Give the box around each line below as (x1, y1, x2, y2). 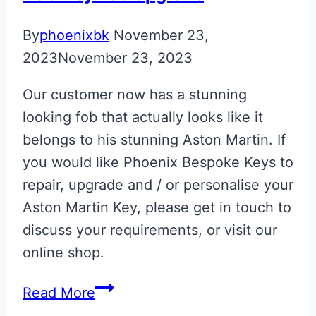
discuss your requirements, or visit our (23, 221, 277, 238)
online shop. (23, 243, 104, 261)
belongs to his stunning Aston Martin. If (23, 130, 286, 148)
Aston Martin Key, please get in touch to (23, 198, 291, 216)
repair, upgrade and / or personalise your (23, 176, 293, 193)
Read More (23, 284, 95, 301)
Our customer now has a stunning (23, 85, 247, 103)
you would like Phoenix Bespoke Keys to (23, 153, 293, 171)
